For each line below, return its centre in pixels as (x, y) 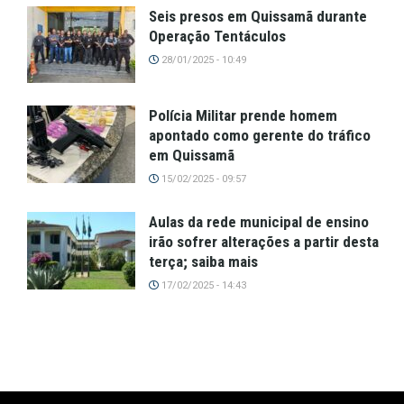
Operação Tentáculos (217, 36)
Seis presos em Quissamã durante (258, 16)
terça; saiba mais (203, 262)
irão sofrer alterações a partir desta (264, 242)
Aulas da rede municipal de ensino (259, 222)
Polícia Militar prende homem (243, 116)
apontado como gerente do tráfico (260, 136)
